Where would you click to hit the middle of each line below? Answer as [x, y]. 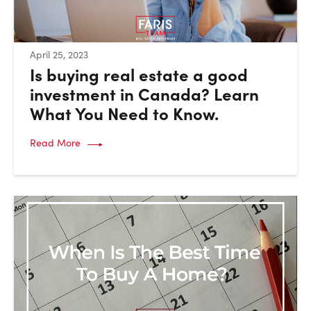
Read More [55, 143]
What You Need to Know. [124, 112]
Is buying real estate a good [138, 74]
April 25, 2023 [59, 55]
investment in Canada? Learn [144, 93]
